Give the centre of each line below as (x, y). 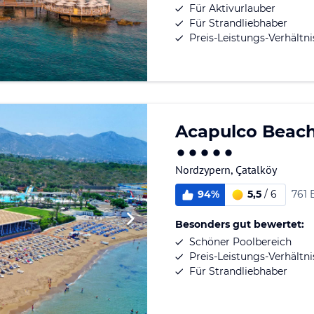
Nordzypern (203, 169)
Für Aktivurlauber (232, 8)
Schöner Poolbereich (240, 241)
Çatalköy (256, 169)
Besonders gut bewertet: (240, 224)
